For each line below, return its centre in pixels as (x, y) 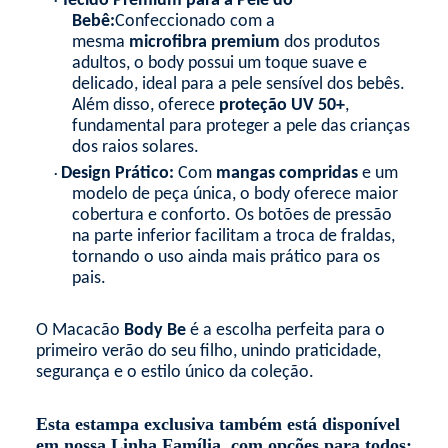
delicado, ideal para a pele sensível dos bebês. (238, 85)
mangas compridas (286, 174)
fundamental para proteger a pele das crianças (240, 127)
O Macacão (79, 331)
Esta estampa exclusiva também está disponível (217, 424)
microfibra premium (206, 43)
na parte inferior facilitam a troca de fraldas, (233, 237)
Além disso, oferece (145, 106)
